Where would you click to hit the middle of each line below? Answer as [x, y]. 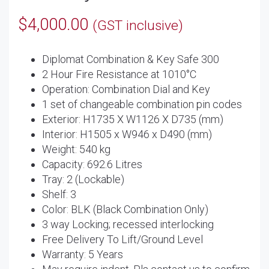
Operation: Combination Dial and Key [126, 89]
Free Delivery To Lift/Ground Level [122, 239]
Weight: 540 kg [76, 149]
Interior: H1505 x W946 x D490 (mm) [127, 134]
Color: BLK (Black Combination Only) [125, 209]
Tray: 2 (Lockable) [83, 179]
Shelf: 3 [59, 194]
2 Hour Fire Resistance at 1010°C [119, 74]
